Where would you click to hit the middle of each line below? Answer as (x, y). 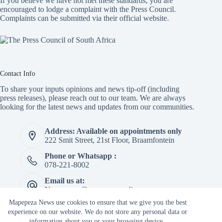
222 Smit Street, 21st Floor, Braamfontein (110, 140)
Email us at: (65, 181)
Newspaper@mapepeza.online (92, 190)
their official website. (135, 18)
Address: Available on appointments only (113, 131)
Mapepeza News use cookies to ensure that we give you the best (98, 202)
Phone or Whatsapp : (81, 156)
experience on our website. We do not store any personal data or (98, 212)
